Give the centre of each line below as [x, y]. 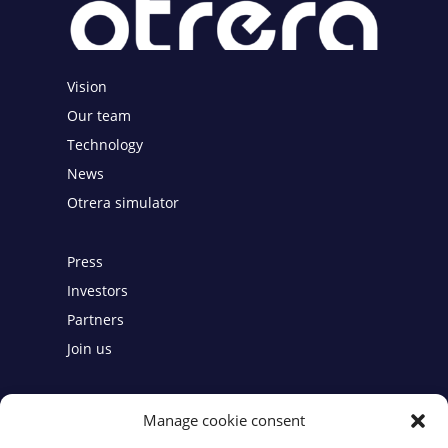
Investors [98, 291]
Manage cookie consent [224, 420]
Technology [105, 145]
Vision [87, 87]
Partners [96, 320]
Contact [113, 419]
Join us [90, 349]
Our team [99, 116]
